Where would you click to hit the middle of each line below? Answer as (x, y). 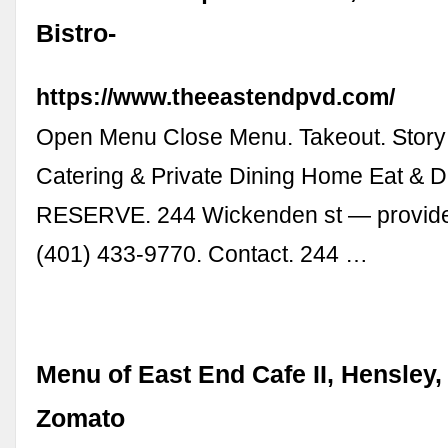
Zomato (81, 418)
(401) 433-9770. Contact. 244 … (202, 254)
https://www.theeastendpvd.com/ (216, 97)
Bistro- (76, 34)
